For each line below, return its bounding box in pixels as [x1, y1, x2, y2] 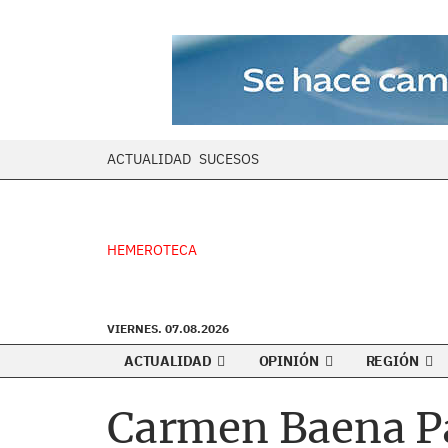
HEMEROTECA [107, 241, 197, 259]
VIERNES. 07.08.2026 [107, 321, 229, 336]
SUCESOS [199, 150, 259, 168]
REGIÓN [365, 352, 422, 370]
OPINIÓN [258, 352, 322, 370]
